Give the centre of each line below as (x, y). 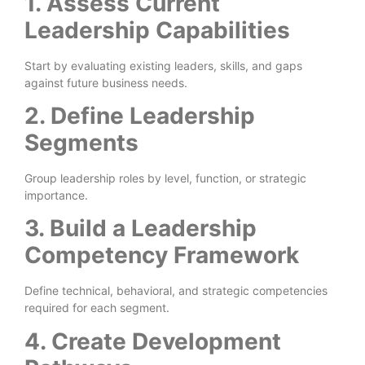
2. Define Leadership (140, 116)
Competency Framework (162, 255)
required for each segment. (97, 308)
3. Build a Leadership (141, 229)
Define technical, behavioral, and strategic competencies (176, 291)
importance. (56, 196)
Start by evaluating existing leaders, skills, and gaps (163, 65)
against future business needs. (106, 82)
